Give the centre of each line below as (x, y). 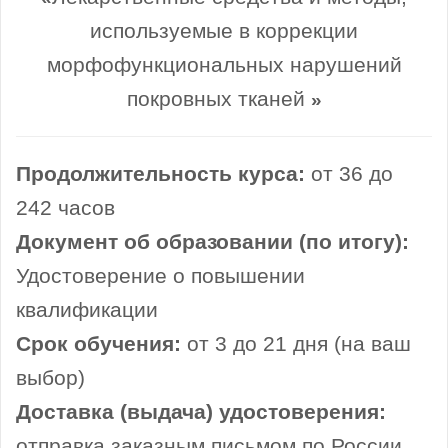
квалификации (87, 310)
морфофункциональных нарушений (224, 65)
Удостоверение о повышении (160, 276)
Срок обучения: (98, 344)
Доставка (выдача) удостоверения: (201, 412)
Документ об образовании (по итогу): (212, 242)
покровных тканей (218, 99)
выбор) (50, 378)
